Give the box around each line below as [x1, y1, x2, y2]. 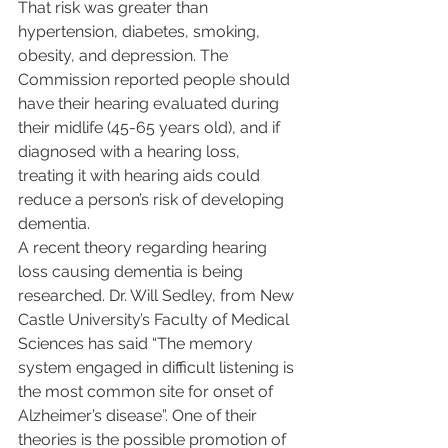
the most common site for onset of [18, 382, 277, 401]
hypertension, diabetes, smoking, [18, 22, 264, 41]
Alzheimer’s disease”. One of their [18, 406, 261, 425]
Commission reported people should [18, 70, 294, 89]
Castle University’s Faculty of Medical [18, 310, 293, 329]
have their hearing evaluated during [18, 94, 283, 113]
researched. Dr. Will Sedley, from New [18, 286, 298, 305]
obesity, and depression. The [18, 46, 232, 65]
